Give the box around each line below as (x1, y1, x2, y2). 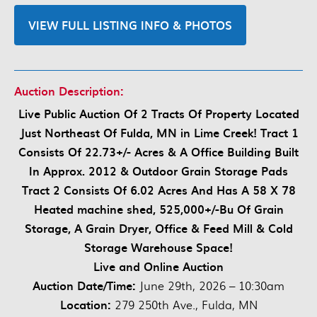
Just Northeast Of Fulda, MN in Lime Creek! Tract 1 (18, 124, 299, 142)
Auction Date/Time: (33, 277, 136, 294)
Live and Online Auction (93, 258, 224, 275)
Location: (59, 296, 115, 313)
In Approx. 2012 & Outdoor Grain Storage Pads (29, 162, 288, 180)
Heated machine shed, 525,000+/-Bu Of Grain (33, 200, 284, 218)
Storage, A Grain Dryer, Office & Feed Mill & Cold (24, 219, 293, 237)
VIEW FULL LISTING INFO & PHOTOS (28, 16, 232, 34)
